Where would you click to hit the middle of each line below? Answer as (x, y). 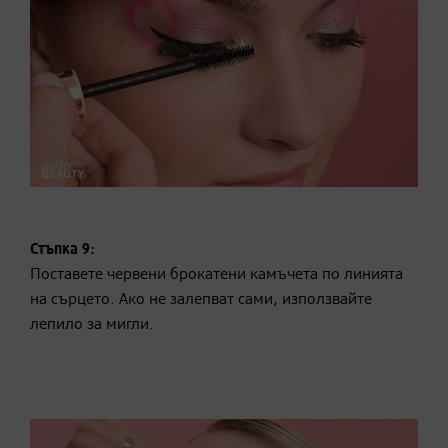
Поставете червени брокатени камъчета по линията (216, 275)
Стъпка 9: (62, 250)
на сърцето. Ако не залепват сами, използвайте (201, 300)
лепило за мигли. (92, 325)
